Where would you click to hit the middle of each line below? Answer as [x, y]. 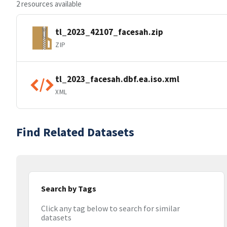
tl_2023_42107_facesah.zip [109, 32]
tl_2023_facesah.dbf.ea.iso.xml [117, 79]
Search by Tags [69, 188]
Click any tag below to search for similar [110, 209]
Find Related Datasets [75, 132]
